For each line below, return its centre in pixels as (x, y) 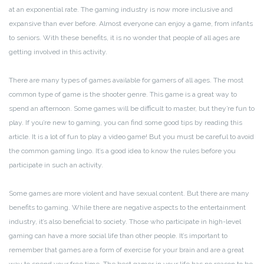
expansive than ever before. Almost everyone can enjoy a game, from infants (131, 24)
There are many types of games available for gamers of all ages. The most (126, 80)
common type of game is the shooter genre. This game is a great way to (123, 95)
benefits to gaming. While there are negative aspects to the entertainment (127, 208)
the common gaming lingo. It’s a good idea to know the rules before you (122, 151)
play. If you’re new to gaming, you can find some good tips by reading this (126, 123)
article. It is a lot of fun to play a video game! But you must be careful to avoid (131, 137)
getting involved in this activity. (58, 52)
